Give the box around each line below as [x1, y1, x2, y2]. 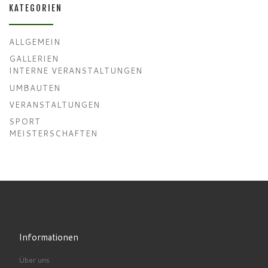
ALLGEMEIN [9, 35, 60, 47]
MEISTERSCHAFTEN [9, 127, 98, 139]
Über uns [18, 254, 50, 265]
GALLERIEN [9, 53, 59, 65]
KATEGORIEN [9, 2, 62, 14]
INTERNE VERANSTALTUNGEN [9, 65, 142, 77]
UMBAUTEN [9, 81, 60, 93]
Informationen [18, 230, 78, 243]
